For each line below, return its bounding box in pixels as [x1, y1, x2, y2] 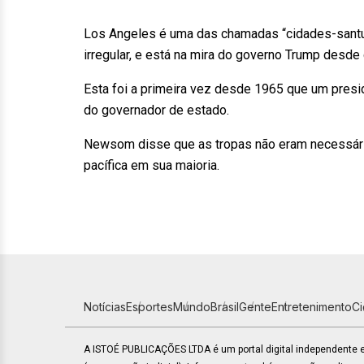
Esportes [126, 300, 173, 314]
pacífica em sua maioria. [84, 158, 219, 173]
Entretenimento [271, 300, 352, 314]
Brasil [210, 300, 239, 314]
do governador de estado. [84, 102, 229, 118]
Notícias [84, 300, 126, 314]
